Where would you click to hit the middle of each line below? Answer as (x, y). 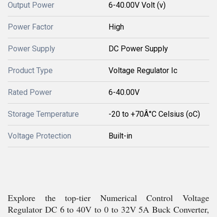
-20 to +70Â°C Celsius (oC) (154, 114)
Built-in (120, 136)
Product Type (30, 70)
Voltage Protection (39, 136)
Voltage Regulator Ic (143, 70)
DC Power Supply (138, 49)
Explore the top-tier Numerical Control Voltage (108, 198)
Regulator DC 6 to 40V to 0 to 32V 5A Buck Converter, (108, 209)
